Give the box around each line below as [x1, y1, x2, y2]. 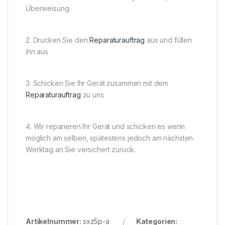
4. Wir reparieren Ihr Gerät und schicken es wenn [26, 122, 185, 131]
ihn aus [26, 47, 49, 56]
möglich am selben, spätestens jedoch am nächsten [26, 134, 193, 143]
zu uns [80, 90, 104, 99]
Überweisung [26, 4, 69, 13]
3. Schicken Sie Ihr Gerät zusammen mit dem [26, 79, 169, 88]
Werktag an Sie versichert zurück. [26, 145, 136, 154]
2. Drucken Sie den [26, 36, 90, 45]
